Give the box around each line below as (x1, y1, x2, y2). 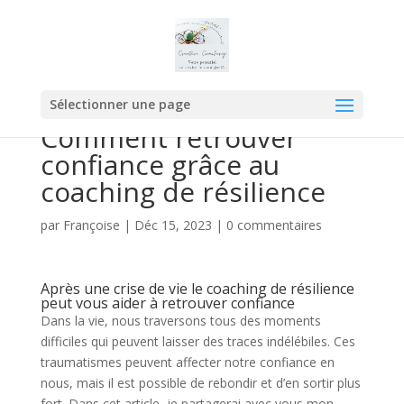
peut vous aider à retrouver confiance (40, 293, 295, 313)
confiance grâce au (40, 146, 280, 183)
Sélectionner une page (49, 96, 190, 113)
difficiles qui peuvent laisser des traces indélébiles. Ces (40, 333, 355, 350)
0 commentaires (225, 216, 322, 234)
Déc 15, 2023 (133, 216, 212, 234)
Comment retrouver (40, 119, 298, 156)
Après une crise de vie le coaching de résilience (40, 279, 354, 298)
